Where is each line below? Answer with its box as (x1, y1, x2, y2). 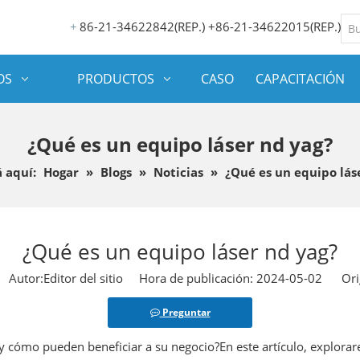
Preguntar (162, 305, 211, 319)
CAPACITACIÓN (256, 70, 345, 88)
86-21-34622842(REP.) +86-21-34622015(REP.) (80, 18, 341, 35)
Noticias (153, 164, 203, 180)
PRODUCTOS (76, 70, 154, 88)
